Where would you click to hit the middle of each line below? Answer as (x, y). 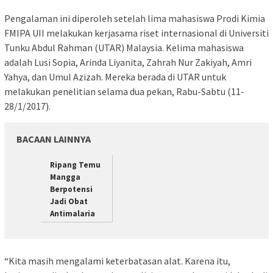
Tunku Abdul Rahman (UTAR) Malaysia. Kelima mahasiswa (124, 48)
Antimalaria (73, 214)
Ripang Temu (75, 165)
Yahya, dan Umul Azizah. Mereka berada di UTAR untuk (115, 77)
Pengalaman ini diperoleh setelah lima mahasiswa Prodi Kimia (135, 19)
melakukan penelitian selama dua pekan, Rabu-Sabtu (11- (124, 92)
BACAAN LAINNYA (54, 139)
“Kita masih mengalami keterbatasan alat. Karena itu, (117, 261)
